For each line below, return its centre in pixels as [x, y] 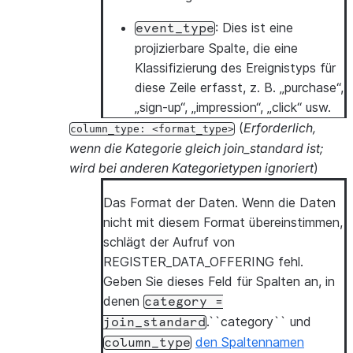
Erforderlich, [280, 128]
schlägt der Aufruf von [169, 242]
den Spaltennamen [250, 342]
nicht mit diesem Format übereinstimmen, [223, 222]
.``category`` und [259, 321]
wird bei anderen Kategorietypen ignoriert [191, 168]
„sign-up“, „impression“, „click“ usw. [233, 107]
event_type [175, 28]
